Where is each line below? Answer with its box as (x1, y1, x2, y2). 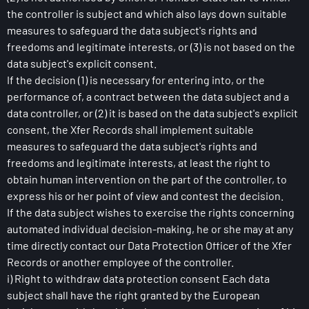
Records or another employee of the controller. (7, 255, 234, 268)
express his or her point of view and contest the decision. (7, 189, 283, 202)
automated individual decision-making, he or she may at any (7, 222, 293, 235)
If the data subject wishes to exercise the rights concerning (7, 206, 295, 219)
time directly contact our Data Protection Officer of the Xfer (7, 239, 292, 252)
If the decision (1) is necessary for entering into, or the (7, 73, 265, 86)
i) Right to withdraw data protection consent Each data (7, 272, 270, 285)
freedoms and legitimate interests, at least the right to (7, 156, 270, 169)
